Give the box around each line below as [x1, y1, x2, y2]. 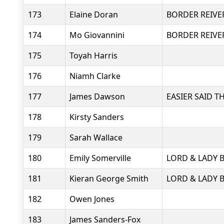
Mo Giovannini [69, 29, 124, 40]
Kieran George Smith [69, 173, 148, 184]
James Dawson [69, 91, 125, 102]
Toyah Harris [69, 50, 117, 61]
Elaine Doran [69, 9, 118, 20]
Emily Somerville [69, 152, 131, 163]
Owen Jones [69, 193, 114, 204]
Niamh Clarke [69, 70, 120, 81]
